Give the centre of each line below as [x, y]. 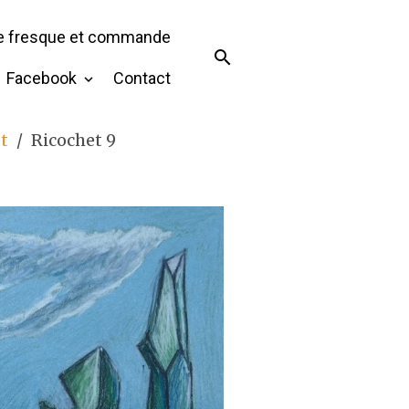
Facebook [43, 78]
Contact [142, 78]
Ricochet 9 [73, 140]
